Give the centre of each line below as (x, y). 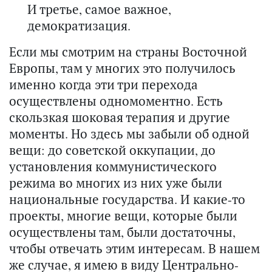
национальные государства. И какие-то (127, 199)
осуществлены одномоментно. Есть (116, 101)
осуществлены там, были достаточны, (122, 232)
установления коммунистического (113, 167)
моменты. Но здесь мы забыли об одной (129, 134)
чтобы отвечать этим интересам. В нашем (134, 249)
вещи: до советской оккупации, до (112, 150)
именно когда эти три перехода (104, 85)
